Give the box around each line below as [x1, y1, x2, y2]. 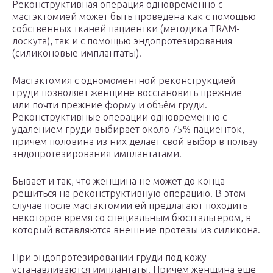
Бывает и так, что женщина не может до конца [12, 175, 225, 187]
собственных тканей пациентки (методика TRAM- [12, 23, 240, 35]
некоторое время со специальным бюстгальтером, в [12, 212, 251, 224]
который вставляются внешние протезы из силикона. [12, 224, 260, 236]
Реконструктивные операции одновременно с [12, 112, 227, 123]
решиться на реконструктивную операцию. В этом [12, 188, 246, 199]
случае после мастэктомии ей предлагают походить [12, 200, 247, 211]
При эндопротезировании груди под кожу [12, 252, 207, 263]
